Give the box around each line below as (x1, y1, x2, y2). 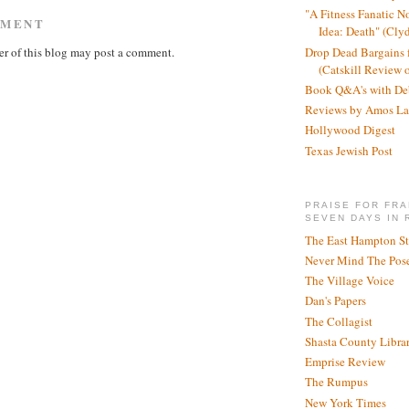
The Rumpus (305, 373, 368, 391)
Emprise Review (305, 353, 385, 371)
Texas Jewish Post (305, 142, 393, 159)
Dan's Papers (305, 292, 366, 309)
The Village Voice (305, 272, 394, 289)
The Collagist (305, 312, 372, 330)
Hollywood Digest (305, 121, 395, 139)
